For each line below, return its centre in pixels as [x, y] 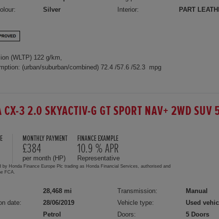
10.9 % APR [98, 149]
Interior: [128, 9]
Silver [52, 9]
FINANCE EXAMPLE [98, 139]
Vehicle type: [136, 203]
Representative [99, 158]
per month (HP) [44, 158]
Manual [197, 191]
